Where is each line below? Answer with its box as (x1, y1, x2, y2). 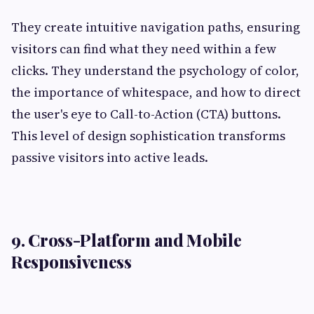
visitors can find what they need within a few (11, 40, 276, 58)
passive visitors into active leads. (11, 149, 208, 167)
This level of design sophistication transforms (11, 127, 285, 145)
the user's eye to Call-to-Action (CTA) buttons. (11, 105, 281, 123)
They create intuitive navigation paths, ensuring (11, 18, 300, 36)
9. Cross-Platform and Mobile (11, 228, 242, 252)
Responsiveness (11, 250, 132, 273)
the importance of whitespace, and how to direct (11, 83, 301, 102)
